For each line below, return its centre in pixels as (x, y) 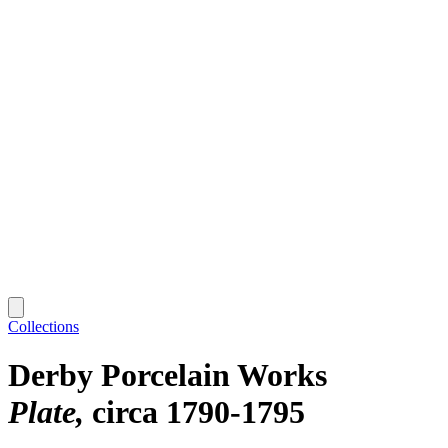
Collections (43, 326)
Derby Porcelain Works (167, 375)
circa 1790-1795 (198, 412)
